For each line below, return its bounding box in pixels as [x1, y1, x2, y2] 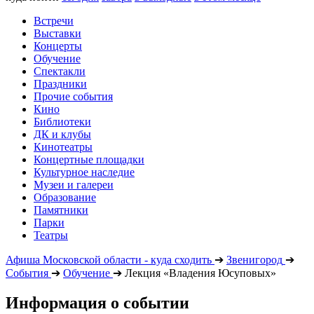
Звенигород [226, 254, 282, 266]
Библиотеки [34, 116, 91, 128]
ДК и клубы [34, 128, 91, 140]
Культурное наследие [34, 166, 135, 178]
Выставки [34, 27, 81, 39]
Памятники [34, 204, 88, 216]
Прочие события [34, 90, 113, 102]
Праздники [34, 78, 87, 90]
